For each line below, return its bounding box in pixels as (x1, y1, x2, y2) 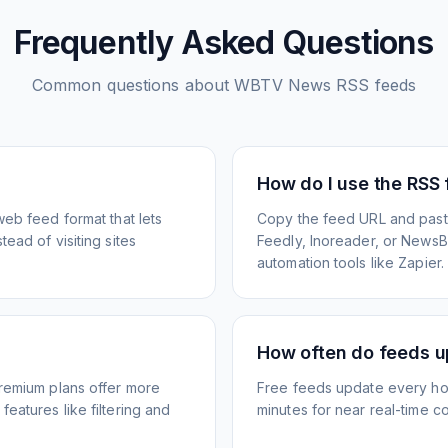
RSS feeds (331, 75, 417, 95)
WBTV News (234, 75, 332, 95)
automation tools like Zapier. (257, 254, 444, 271)
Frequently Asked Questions (14, 23, 434, 62)
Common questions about (31, 75, 235, 95)
